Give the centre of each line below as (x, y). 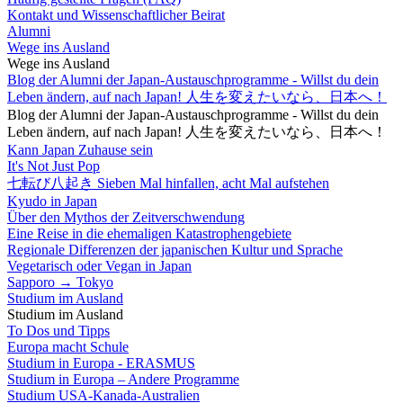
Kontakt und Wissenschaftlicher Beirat (116, 15)
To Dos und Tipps (58, 331)
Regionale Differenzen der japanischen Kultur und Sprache (175, 250)
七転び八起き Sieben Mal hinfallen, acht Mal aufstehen (168, 183)
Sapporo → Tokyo (60, 282)
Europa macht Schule (68, 347)
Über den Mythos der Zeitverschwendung (126, 217)
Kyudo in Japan (52, 201)
